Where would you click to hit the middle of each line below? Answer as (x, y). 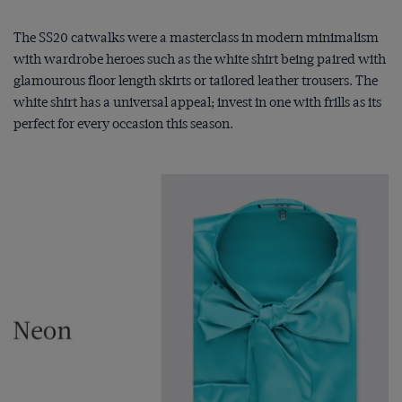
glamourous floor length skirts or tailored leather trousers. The (196, 80)
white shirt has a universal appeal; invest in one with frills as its (197, 102)
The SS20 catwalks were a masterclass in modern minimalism (196, 37)
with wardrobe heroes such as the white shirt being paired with (200, 59)
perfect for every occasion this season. (123, 123)
